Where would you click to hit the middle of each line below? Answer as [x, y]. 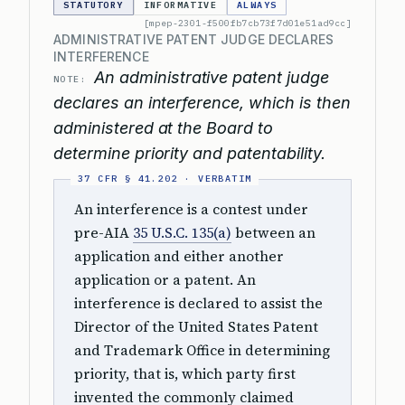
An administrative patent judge [212, 77]
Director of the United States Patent [196, 327]
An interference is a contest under [191, 209]
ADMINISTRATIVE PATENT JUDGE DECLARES [194, 39]
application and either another [179, 256]
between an [273, 233]
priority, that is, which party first [185, 374]
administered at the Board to [163, 128]
